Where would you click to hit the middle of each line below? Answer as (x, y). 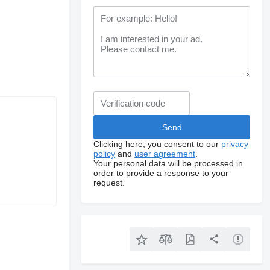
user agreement (165, 154)
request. (109, 183)
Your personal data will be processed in (168, 163)
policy (105, 154)
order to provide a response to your (161, 173)
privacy (235, 144)
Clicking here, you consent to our (158, 144)
